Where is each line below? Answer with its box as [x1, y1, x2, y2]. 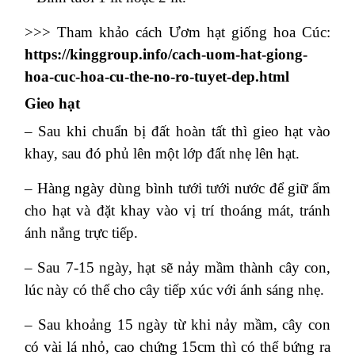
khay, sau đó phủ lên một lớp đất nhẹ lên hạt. [25, 145, 300, 162]
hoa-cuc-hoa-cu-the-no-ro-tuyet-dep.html [25, 68, 289, 86]
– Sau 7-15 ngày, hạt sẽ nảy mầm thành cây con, [25, 259, 330, 277]
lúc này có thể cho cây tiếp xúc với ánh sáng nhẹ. [25, 281, 324, 299]
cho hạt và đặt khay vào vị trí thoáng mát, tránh [25, 202, 330, 219]
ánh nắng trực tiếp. [25, 224, 138, 242]
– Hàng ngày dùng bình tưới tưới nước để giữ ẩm [25, 180, 330, 197]
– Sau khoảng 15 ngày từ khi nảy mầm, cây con [25, 316, 330, 334]
